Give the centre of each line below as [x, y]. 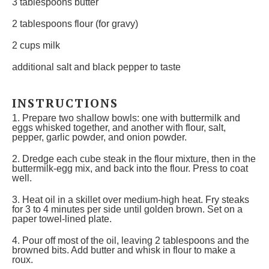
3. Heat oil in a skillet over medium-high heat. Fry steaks [131, 200]
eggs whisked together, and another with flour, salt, [119, 128]
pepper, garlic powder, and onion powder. [99, 137]
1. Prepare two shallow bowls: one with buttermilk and [126, 118]
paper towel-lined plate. [62, 219]
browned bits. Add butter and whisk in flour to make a [124, 250]
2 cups [26, 45]
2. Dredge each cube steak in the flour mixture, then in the [134, 159]
